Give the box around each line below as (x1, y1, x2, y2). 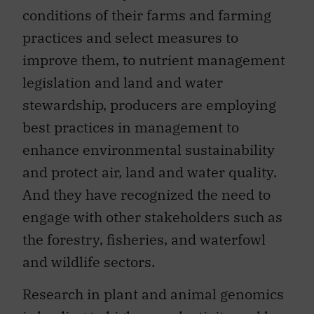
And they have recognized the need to (22, 185, 271, 204)
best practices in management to (22, 118, 239, 137)
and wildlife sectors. (22, 252, 155, 271)
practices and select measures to (22, 28, 238, 47)
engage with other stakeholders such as (22, 207, 282, 226)
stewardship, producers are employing (22, 95, 276, 114)
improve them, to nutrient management (22, 50, 285, 69)
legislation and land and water (22, 73, 223, 92)
